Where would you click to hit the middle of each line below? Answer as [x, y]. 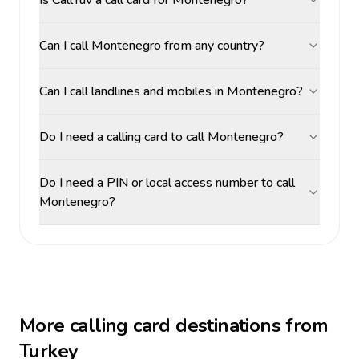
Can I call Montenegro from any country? [152, 46]
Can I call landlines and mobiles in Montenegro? [171, 91]
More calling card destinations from [173, 325]
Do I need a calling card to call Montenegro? [161, 137]
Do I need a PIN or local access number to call [167, 183]
